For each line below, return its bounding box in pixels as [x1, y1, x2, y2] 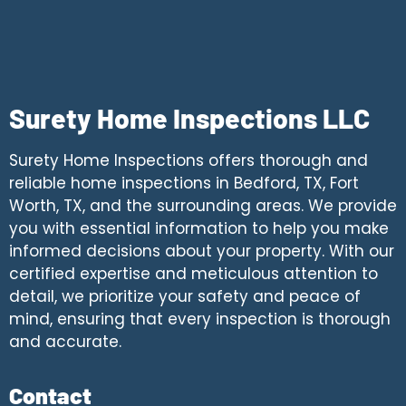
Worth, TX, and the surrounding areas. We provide [9, 194, 397, 217]
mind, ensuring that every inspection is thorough [9, 307, 391, 330]
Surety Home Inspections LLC [9, 101, 370, 134]
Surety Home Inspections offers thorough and [9, 149, 368, 171]
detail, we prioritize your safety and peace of [9, 285, 361, 307]
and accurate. [9, 330, 121, 353]
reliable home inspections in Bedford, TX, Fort [9, 171, 359, 194]
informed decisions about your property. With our [9, 239, 394, 262]
